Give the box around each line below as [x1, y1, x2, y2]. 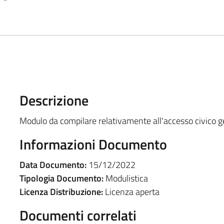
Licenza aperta [102, 184, 159, 198]
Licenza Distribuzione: [19, 184, 103, 198]
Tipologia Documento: [19, 171, 103, 185]
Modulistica [103, 171, 148, 185]
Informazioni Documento [19, 133, 167, 155]
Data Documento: [19, 157, 86, 171]
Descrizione [19, 89, 88, 111]
